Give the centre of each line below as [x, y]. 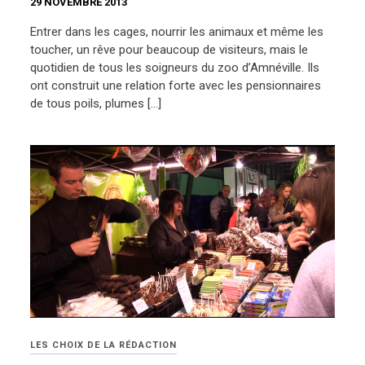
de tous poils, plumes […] [96, 103]
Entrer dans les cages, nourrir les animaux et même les [177, 31]
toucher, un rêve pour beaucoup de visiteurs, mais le [169, 49]
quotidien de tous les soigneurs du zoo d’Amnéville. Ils [175, 67]
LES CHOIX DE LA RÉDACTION [104, 345]
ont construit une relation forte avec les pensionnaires [176, 85]
